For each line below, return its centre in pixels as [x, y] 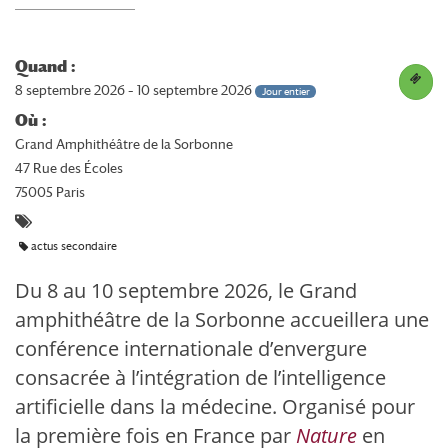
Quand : [45, 66]
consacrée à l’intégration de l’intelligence [200, 377]
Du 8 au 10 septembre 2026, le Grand [186, 290]
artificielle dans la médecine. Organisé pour [215, 406]
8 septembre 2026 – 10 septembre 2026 [135, 90]
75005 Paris [50, 192]
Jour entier [285, 91]
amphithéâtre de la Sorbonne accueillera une [222, 319]
